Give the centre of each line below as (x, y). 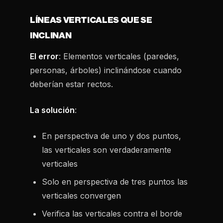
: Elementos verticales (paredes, (119, 56)
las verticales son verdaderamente (107, 150)
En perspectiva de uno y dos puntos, (111, 136)
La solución (52, 110)
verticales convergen (81, 196)
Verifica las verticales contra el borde (112, 214)
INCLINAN (51, 36)
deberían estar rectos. (71, 84)
